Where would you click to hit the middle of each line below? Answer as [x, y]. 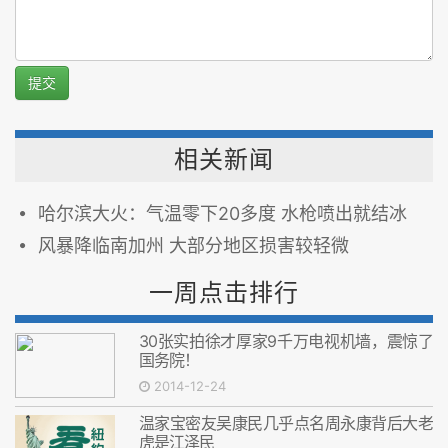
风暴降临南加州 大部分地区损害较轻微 [193, 245]
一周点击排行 [224, 292]
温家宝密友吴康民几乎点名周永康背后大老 [285, 422]
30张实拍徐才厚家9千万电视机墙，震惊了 [285, 341]
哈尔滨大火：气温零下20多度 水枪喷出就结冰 [222, 213]
